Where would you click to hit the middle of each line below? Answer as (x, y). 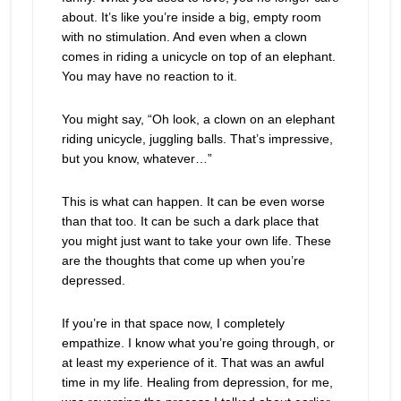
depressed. (93, 280)
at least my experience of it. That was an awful (192, 363)
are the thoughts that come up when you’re (183, 260)
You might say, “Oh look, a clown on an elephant (198, 119)
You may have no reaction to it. (149, 76)
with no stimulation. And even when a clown (184, 37)
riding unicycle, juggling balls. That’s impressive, (197, 139)
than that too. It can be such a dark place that (190, 221)
